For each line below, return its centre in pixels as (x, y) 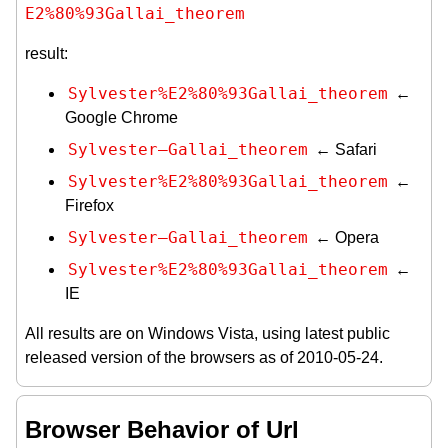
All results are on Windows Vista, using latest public (207, 333)
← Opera (345, 237)
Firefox (89, 205)
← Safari (344, 149)
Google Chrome (121, 117)
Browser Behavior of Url (162, 429)
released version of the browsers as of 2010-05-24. (204, 357)
